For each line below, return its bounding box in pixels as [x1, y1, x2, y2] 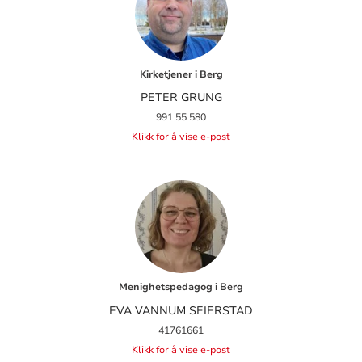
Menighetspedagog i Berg [119, 280, 243, 294]
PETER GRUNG [140, 90, 222, 106]
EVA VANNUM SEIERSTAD [109, 302, 253, 318]
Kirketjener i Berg [139, 67, 223, 81]
